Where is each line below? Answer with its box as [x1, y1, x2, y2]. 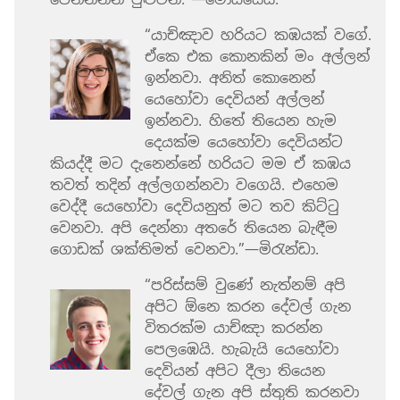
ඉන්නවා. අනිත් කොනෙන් [145, 68, 315, 87]
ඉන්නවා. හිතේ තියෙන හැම [145, 111, 337, 130]
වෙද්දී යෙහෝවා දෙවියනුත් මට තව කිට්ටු [50, 196, 339, 216]
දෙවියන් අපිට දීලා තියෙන [145, 361, 325, 380]
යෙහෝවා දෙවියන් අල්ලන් [145, 89, 324, 109]
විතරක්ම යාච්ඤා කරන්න [145, 318, 322, 337]
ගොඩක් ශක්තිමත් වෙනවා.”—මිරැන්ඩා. [50, 239, 319, 259]
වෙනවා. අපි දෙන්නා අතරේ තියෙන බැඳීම [50, 218, 337, 237]
